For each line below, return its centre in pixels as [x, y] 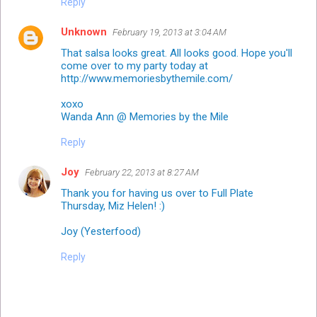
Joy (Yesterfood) [101, 232]
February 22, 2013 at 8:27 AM [142, 173]
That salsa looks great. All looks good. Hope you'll [177, 53]
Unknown [84, 32]
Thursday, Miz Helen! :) [113, 206]
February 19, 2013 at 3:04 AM [169, 33]
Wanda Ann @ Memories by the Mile [145, 117]
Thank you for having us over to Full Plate [157, 194]
